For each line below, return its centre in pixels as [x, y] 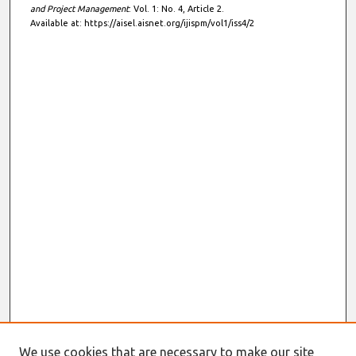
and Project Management [79, 8]
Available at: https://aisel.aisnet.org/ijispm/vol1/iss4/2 [142, 23]
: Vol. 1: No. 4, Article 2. [176, 8]
